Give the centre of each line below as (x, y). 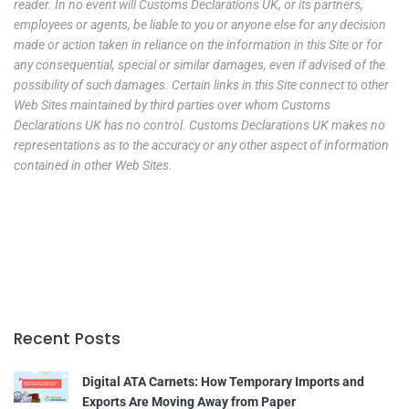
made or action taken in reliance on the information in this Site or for (198, 45)
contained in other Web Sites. (93, 166)
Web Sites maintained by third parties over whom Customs (172, 105)
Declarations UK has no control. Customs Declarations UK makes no (199, 126)
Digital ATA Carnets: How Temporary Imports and (223, 381)
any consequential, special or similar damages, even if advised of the (199, 65)
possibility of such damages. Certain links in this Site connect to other (201, 85)
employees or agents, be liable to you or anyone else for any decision (200, 25)
